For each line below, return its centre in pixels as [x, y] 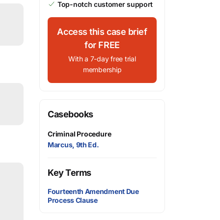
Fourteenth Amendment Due [93, 191]
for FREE [102, 45]
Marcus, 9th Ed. [73, 145]
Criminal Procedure [80, 134]
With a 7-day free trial [102, 59]
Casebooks [70, 114]
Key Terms [69, 173]
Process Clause [73, 200]
